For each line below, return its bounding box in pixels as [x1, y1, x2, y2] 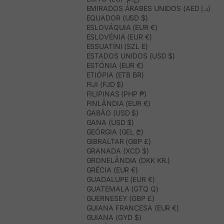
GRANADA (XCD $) [86, 146, 149, 155]
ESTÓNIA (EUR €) [86, 61, 143, 70]
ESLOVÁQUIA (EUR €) [86, 23, 157, 32]
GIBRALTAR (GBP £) [86, 137, 151, 146]
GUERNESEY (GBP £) [86, 194, 154, 203]
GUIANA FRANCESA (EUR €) [86, 203, 179, 212]
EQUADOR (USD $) [86, 13, 148, 22]
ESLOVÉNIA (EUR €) [86, 32, 152, 41]
